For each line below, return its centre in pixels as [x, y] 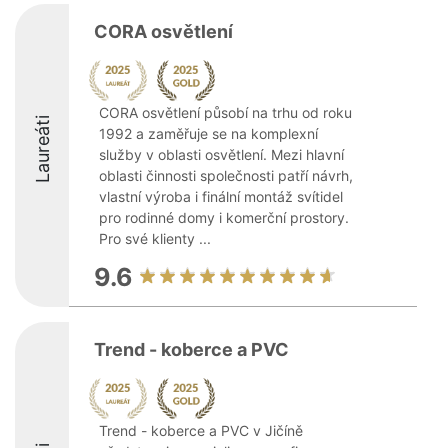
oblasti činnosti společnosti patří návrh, [226, 175]
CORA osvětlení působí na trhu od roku [225, 112]
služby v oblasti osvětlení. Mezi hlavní [221, 154]
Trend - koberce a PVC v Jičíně [201, 430]
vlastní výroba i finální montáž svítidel [221, 196]
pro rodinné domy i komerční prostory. [224, 217]
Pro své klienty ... [155, 238]
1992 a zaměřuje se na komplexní [208, 133]
